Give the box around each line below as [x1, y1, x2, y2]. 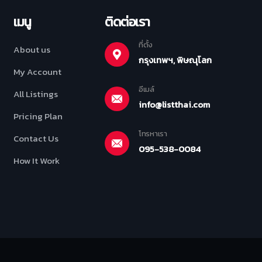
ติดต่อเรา [105, 12, 150, 32]
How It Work [13, 153, 60, 167]
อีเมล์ [139, 83, 154, 95]
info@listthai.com [139, 97, 210, 111]
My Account [13, 64, 61, 78]
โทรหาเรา [139, 127, 167, 139]
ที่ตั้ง [139, 39, 153, 50]
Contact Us [13, 131, 58, 145]
